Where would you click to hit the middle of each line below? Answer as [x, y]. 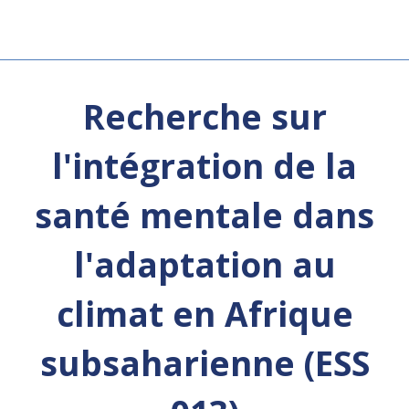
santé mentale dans [204, 215]
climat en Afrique [204, 314]
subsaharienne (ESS [204, 363]
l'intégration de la [204, 166]
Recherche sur [204, 116]
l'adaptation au [204, 264]
